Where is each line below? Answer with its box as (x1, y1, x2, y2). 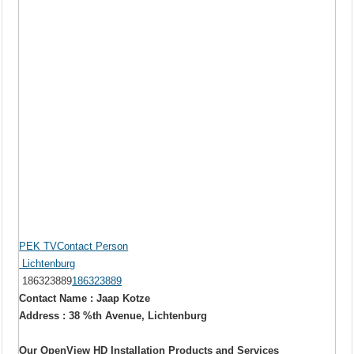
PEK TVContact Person (19, 240, 129, 253)
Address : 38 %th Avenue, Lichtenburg (19, 310, 208, 322)
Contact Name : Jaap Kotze (19, 292, 151, 305)
